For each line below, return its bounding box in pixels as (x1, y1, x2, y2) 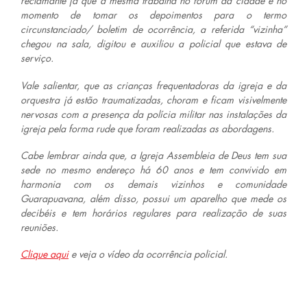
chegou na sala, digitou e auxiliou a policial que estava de (21, 37, 286, 51)
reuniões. (21, 220, 58, 234)
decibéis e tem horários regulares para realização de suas (21, 206, 286, 219)
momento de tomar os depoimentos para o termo (21, 8, 286, 22)
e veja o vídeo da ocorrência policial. (69, 247, 228, 260)
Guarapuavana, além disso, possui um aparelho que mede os (21, 191, 286, 205)
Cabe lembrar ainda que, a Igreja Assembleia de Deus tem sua (21, 148, 286, 162)
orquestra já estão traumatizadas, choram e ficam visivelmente (21, 93, 286, 106)
